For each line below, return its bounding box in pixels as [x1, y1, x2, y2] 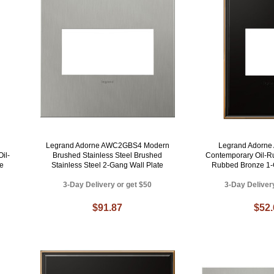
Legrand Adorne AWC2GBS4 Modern [45, 141, 169, 150]
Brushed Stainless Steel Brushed [53, 151, 163, 160]
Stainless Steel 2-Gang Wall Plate [51, 161, 164, 170]
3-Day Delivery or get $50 [63, 180, 152, 190]
